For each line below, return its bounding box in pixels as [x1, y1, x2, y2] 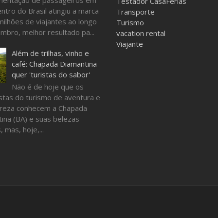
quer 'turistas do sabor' [11, 69, 90, 79]
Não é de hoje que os [11, 81, 84, 91]
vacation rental [116, 28, 165, 38]
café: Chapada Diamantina [11, 58, 97, 69]
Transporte [116, 7, 155, 17]
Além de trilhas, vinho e [11, 48, 89, 58]
